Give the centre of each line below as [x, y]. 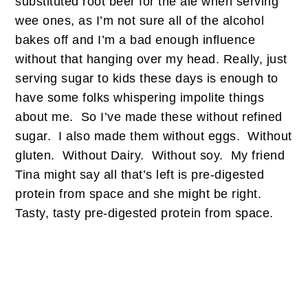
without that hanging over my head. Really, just [151, 59]
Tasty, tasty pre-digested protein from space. [144, 213]
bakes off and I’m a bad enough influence [135, 40]
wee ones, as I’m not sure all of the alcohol [140, 21]
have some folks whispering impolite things [140, 98]
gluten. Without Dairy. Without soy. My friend [150, 156]
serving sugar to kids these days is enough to [147, 79]
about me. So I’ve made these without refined [149, 117]
